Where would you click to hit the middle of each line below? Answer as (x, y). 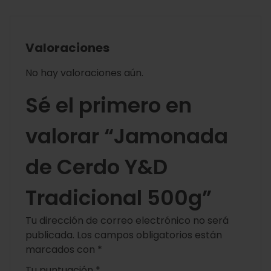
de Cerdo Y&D (96, 167)
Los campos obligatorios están (149, 235)
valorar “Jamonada (127, 136)
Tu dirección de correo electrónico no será (127, 221)
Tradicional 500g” (119, 198)
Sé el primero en (109, 106)
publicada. (50, 235)
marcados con (61, 250)
